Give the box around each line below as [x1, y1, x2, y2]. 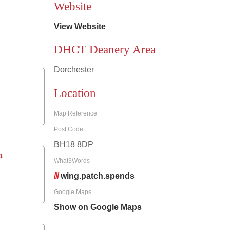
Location [53, 86, 96, 100]
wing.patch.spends [60, 171, 135, 181]
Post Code [53, 126, 83, 133]
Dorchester [53, 65, 94, 74]
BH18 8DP [53, 140, 93, 149]
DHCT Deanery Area [53, 43, 156, 56]
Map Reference [53, 110, 97, 118]
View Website [53, 22, 106, 31]
